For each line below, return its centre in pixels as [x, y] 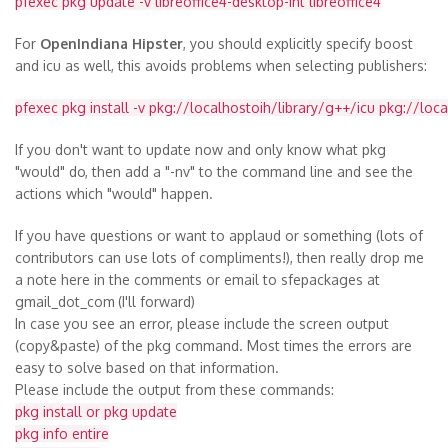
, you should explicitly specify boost [298, 43]
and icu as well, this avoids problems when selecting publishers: [221, 65]
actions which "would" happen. [114, 193]
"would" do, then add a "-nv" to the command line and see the [214, 171]
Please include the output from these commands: [174, 389]
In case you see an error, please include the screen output [202, 323]
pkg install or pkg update [96, 411]
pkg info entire [62, 433]
